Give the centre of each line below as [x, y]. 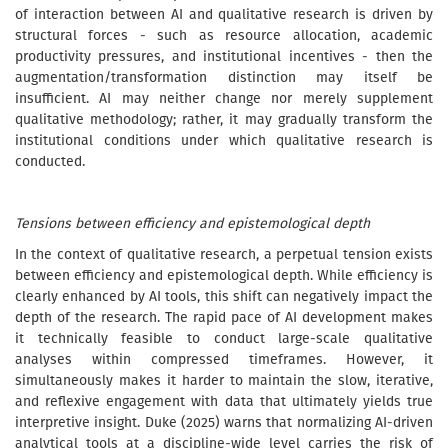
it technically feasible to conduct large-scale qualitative [224, 338]
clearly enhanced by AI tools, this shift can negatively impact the [224, 296]
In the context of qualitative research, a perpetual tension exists [224, 254]
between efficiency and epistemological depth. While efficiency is [224, 275]
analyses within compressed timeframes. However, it [224, 359]
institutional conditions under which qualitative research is [224, 140]
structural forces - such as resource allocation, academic [224, 35]
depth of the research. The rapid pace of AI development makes [224, 317]
